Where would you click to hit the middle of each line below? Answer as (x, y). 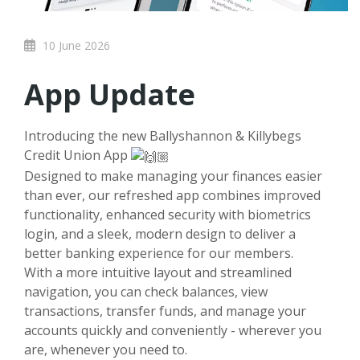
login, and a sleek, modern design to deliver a (160, 233)
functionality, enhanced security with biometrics (168, 214)
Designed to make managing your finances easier (173, 176)
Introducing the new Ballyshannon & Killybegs (163, 136)
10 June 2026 (75, 45)
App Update (110, 94)
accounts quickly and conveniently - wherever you (173, 330)
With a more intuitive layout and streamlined (158, 272)
